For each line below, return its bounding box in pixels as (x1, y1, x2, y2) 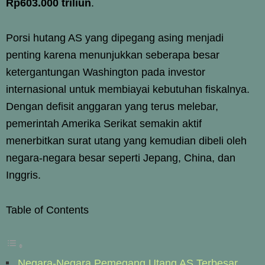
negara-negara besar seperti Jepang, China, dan (6, 151, 235, 164)
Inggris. (6, 169, 41, 181)
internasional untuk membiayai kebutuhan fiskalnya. (6, 83, 250, 95)
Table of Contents (6, 203, 89, 216)
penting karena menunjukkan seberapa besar (6, 49, 219, 61)
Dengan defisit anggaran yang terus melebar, (6, 100, 218, 112)
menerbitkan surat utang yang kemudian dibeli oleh (6, 134, 247, 147)
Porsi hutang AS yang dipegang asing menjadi (6, 31, 224, 44)
